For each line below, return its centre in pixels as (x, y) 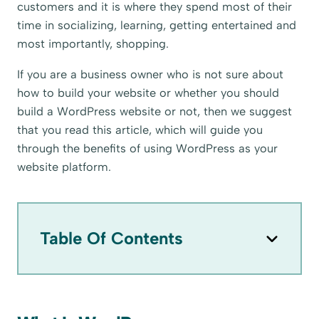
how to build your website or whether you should (148, 93)
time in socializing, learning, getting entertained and (157, 26)
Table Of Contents (112, 238)
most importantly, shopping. (93, 44)
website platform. (64, 167)
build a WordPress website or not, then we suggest (155, 111)
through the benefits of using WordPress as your (148, 148)
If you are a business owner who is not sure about (151, 74)
